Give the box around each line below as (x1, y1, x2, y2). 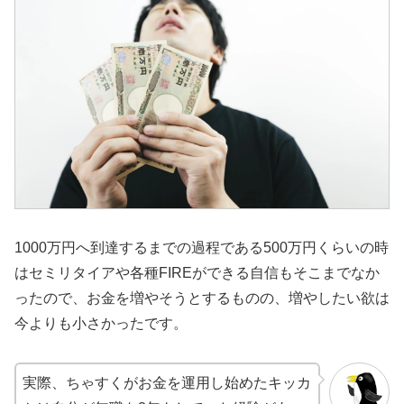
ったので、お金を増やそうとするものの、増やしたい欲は (14, 289, 390, 306)
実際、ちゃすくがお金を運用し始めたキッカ (23, 374, 311, 390)
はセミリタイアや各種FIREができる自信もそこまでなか (14, 264, 380, 280)
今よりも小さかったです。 (14, 315, 188, 331)
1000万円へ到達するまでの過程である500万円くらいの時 (14, 239, 389, 255)
